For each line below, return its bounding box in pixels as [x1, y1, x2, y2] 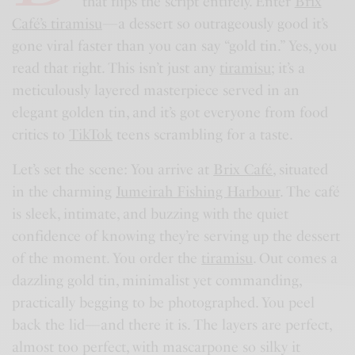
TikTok [69, 125, 113, 143]
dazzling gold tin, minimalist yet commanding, [12, 271, 302, 289]
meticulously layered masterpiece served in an [12, 81, 300, 99]
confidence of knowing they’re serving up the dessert [12, 227, 341, 245]
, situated [273, 160, 329, 178]
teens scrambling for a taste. [113, 125, 294, 143]
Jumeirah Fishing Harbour [116, 182, 281, 200]
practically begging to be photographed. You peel [12, 293, 315, 311]
